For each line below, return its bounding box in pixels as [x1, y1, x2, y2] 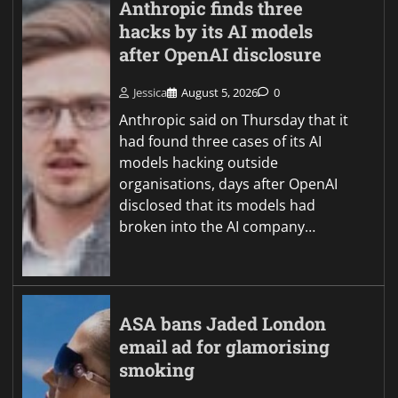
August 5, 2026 [181, 84, 259, 100]
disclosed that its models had [119, 195, 316, 215]
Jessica [133, 84, 168, 100]
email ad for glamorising [119, 335, 330, 359]
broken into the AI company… [119, 217, 316, 236]
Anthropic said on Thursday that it [119, 110, 349, 130]
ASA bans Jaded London [119, 312, 327, 336]
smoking [119, 358, 195, 382]
